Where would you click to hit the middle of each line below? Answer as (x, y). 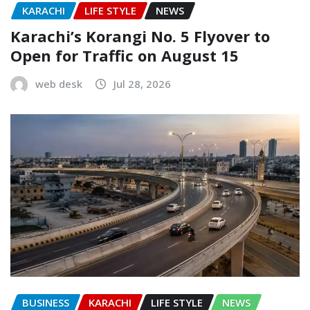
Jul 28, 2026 (142, 83)
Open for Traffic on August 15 (125, 55)
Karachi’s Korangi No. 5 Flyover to (140, 36)
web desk (59, 83)
